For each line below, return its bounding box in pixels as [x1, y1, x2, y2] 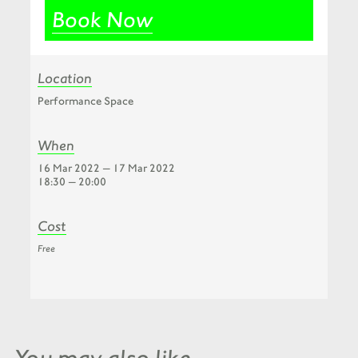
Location [37, 69, 92, 86]
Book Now [51, 6, 153, 33]
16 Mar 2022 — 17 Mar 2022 [37, 161, 175, 175]
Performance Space [37, 93, 133, 108]
